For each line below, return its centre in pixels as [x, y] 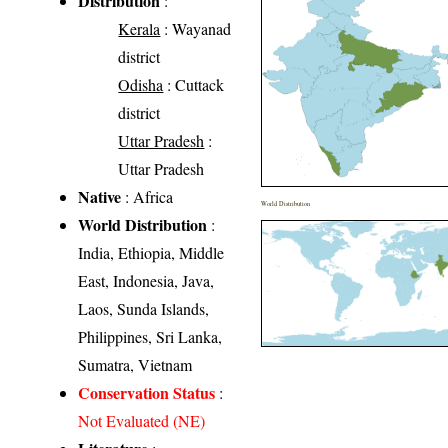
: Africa [147, 196]
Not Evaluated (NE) [142, 420]
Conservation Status [147, 392]
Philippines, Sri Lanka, [150, 336]
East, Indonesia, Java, [146, 280]
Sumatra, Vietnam [135, 364]
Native [100, 196]
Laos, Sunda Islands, [144, 308]
